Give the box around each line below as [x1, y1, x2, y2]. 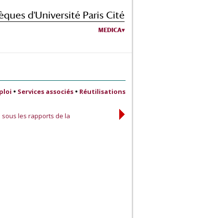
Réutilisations [79, 87, 126, 96]
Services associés [18, 87, 73, 96]
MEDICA [98, 26, 122, 34]
